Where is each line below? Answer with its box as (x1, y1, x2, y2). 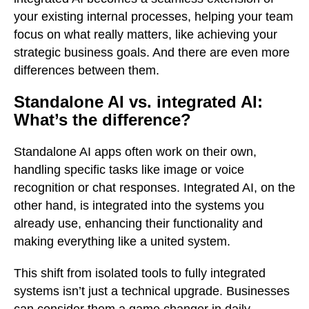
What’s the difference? (14, 110, 191, 129)
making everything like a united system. (14, 235, 230, 248)
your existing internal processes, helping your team (14, 10, 293, 23)
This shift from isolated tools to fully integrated (14, 266, 266, 280)
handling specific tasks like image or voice (14, 163, 244, 177)
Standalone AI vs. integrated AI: (14, 92, 263, 111)
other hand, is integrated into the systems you (14, 199, 264, 212)
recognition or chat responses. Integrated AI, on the (14, 181, 295, 195)
